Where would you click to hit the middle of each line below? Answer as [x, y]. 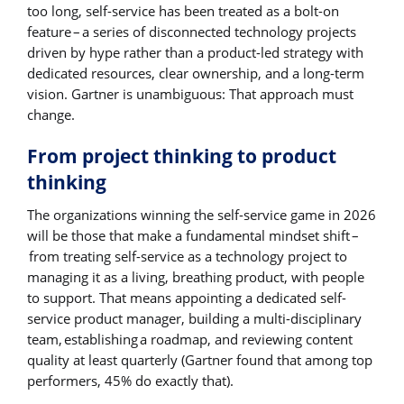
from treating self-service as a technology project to [187, 257]
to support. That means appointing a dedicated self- [187, 298]
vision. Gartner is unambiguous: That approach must [190, 93]
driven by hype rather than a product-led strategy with [195, 52]
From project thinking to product [182, 156]
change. [51, 114]
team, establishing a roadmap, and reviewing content [190, 340]
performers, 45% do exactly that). [130, 381]
